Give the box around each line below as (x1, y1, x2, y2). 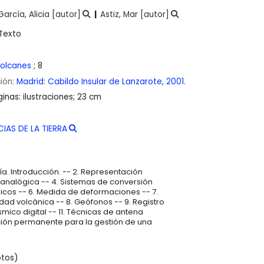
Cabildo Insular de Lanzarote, (48, 75, 166, 87)
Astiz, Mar (100, 9, 138, 21)
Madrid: (16, 75, 48, 87)
